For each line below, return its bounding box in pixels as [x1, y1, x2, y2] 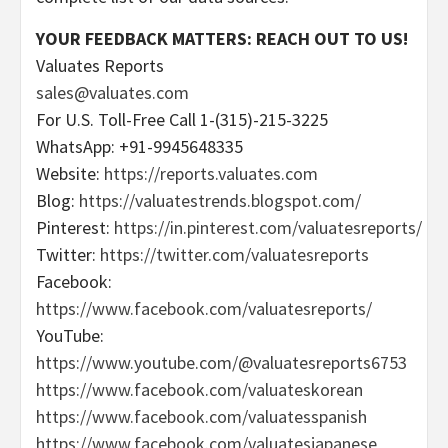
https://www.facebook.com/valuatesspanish [36, 405, 367, 429]
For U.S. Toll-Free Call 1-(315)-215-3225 [36, 108, 328, 132]
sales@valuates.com [36, 81, 189, 105]
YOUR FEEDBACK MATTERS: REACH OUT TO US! [36, 27, 408, 51]
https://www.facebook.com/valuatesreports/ [36, 297, 372, 321]
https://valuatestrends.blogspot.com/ [79, 189, 361, 213]
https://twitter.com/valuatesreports [100, 243, 369, 267]
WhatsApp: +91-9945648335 [36, 135, 243, 159]
